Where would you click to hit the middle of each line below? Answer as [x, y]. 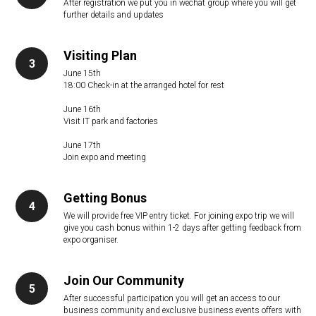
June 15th [82, 73]
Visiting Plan [100, 55]
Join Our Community [124, 280]
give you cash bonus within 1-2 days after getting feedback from [182, 228]
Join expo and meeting [105, 157]
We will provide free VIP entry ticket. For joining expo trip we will [179, 216]
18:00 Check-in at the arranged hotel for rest [144, 85]
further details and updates [114, 15]
